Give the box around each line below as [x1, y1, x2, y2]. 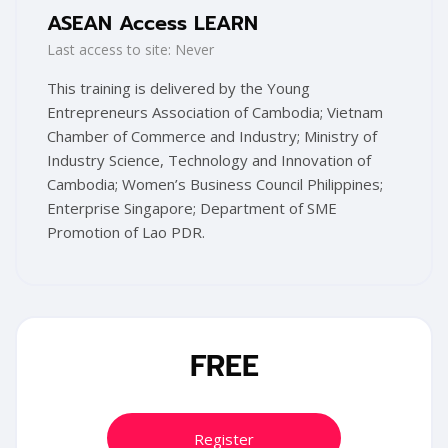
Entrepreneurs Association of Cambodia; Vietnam [47, 102, 383, 123]
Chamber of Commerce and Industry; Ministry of [47, 126, 377, 147]
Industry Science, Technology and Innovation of [47, 150, 371, 171]
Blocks [14, 313, 109, 360]
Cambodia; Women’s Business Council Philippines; [47, 174, 383, 195]
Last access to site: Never [47, 40, 214, 60]
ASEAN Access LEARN [47, 8, 258, 39]
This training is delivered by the [47, 78, 267, 99]
